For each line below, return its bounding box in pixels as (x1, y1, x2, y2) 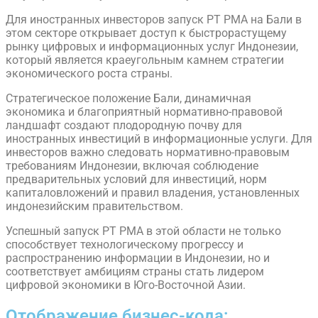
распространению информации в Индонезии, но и (6, 251, 270, 265)
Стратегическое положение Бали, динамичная (6, 92, 251, 106)
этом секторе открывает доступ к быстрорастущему (6, 26, 287, 40)
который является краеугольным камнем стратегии (6, 53, 284, 67)
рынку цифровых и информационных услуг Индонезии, (6, 40, 298, 54)
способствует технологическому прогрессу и (6, 238, 243, 252)
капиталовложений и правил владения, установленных (6, 186, 300, 200)
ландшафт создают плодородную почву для (6, 119, 242, 133)
